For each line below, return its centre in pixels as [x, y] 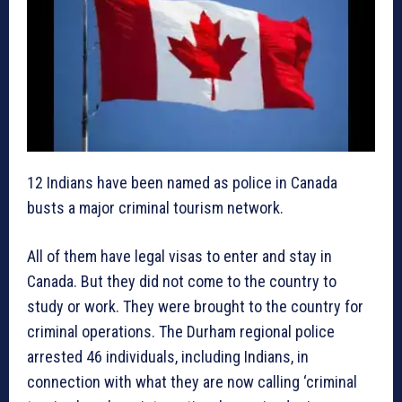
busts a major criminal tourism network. [155, 207]
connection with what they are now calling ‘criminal [192, 381]
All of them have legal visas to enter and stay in [179, 256]
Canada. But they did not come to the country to [182, 281]
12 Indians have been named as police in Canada [182, 182]
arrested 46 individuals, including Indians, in [168, 356]
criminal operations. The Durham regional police [181, 331]
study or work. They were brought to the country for [195, 306]
